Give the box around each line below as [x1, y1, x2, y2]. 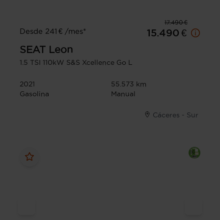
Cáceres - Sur [153, 110, 198, 119]
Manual [111, 89, 136, 98]
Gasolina [20, 89, 49, 98]
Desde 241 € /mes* [20, 27, 86, 35]
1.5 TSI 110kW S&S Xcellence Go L [20, 58, 133, 66]
